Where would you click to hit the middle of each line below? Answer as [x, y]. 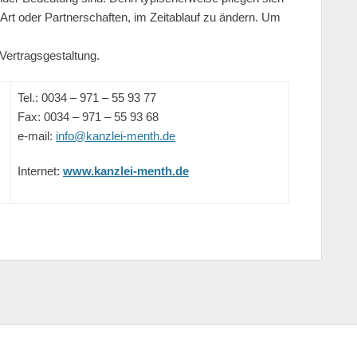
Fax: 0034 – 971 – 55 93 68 [88, 117]
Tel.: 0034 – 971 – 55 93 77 [87, 98]
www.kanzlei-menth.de [126, 171]
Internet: [39, 171]
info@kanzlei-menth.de [116, 136]
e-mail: [37, 136]
